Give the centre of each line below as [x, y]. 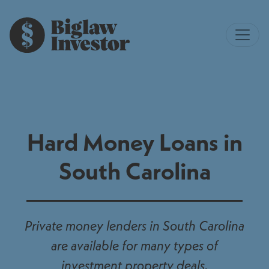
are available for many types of [134, 245]
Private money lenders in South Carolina [134, 225]
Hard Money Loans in [134, 142]
